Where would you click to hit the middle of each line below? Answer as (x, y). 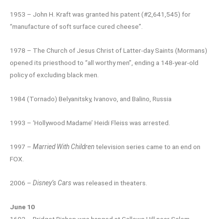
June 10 (22, 207)
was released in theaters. (109, 183)
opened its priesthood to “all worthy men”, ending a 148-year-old (104, 62)
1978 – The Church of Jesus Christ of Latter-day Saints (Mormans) (109, 50)
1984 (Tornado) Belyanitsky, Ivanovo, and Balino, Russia (91, 99)
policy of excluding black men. (54, 75)
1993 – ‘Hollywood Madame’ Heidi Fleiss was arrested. (90, 122)
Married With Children (64, 146)
